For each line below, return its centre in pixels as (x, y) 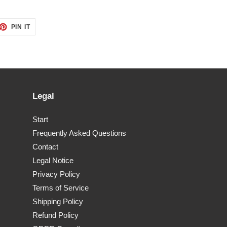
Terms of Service (60, 188)
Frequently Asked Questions (79, 133)
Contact (45, 147)
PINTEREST (49, 38)
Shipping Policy (58, 202)
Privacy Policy (56, 174)
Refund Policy (55, 215)
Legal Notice (53, 161)
